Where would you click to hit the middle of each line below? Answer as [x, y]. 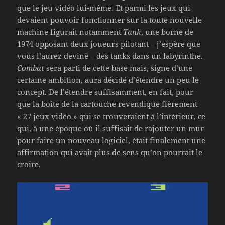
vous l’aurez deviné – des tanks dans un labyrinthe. [110, 56]
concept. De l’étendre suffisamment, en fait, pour [105, 92]
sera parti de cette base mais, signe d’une [119, 68]
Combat [31, 68]
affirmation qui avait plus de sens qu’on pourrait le [110, 152]
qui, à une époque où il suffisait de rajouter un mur [111, 128]
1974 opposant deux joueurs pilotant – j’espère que [109, 44]
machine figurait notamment [70, 32]
